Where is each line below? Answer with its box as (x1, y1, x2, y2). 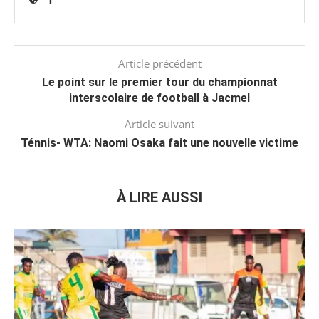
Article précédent (117, 56, 202, 70)
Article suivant (125, 116, 194, 131)
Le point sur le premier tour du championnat (41, 75, 278, 89)
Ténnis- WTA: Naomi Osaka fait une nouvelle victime (21, 135, 298, 150)
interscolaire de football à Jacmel (69, 90, 250, 105)
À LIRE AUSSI (117, 188, 202, 206)
